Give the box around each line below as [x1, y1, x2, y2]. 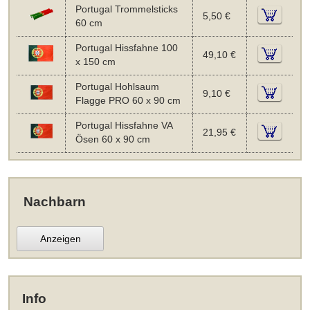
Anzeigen [39, 232, 81, 244]
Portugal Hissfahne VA [75, 120, 172, 131]
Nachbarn [23, 194, 86, 209]
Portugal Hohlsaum [75, 81, 159, 92]
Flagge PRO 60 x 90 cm [75, 95, 181, 106]
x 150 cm [75, 56, 116, 67]
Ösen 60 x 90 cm [75, 134, 150, 145]
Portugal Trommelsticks [75, 3, 178, 15]
